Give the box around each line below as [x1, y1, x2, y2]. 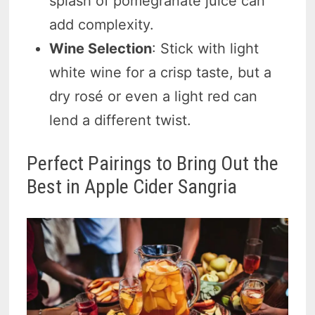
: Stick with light [152, 39, 259, 57]
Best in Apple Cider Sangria [27, 174, 238, 198]
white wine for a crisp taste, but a [49, 63, 272, 81]
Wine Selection [49, 39, 153, 57]
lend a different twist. [49, 111, 192, 129]
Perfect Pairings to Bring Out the [27, 151, 279, 175]
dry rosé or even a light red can [49, 87, 258, 105]
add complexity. [49, 15, 155, 33]
